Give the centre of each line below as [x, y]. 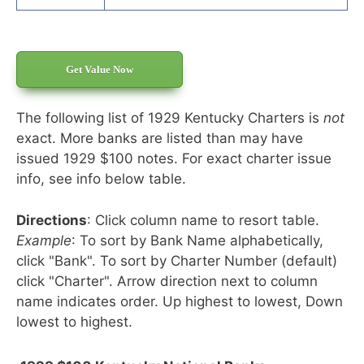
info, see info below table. [101, 179]
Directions [52, 220]
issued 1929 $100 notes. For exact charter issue [174, 159]
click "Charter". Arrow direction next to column [167, 281]
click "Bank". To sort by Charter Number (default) [177, 260]
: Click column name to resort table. [203, 220]
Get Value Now [100, 70]
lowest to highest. [74, 321]
